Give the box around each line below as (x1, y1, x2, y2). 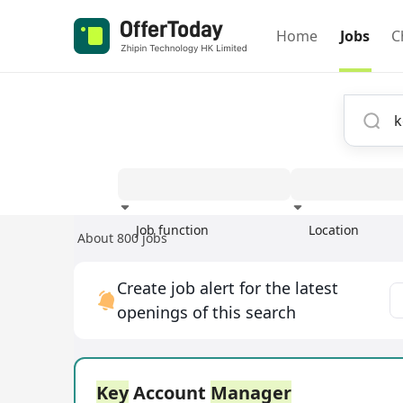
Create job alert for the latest (117, 277, 338, 299)
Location (308, 221, 359, 238)
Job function (135, 221, 209, 238)
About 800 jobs (77, 229, 167, 246)
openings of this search (117, 301, 296, 323)
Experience (277, 237, 344, 255)
